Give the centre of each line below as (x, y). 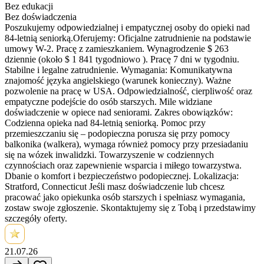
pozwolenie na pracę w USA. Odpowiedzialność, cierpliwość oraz (128, 91)
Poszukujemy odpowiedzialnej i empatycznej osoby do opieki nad (127, 27)
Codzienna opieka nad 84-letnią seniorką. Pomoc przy (105, 123)
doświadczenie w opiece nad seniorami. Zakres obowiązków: (119, 112)
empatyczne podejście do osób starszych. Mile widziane (108, 101)
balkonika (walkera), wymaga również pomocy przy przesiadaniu (126, 144)
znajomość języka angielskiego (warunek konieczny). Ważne (118, 80)
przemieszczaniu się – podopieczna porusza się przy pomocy (117, 133)
